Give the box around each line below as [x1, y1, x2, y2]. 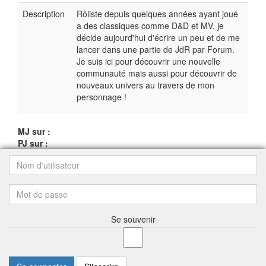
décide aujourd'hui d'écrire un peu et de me [77, 31, 240, 43]
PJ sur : [18, 137, 48, 149]
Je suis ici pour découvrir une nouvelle [77, 55, 220, 67]
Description [23, 8, 65, 20]
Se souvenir [110, 213, 156, 225]
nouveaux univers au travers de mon [77, 79, 214, 91]
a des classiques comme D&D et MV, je [77, 20, 224, 31]
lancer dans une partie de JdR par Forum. [77, 43, 235, 55]
